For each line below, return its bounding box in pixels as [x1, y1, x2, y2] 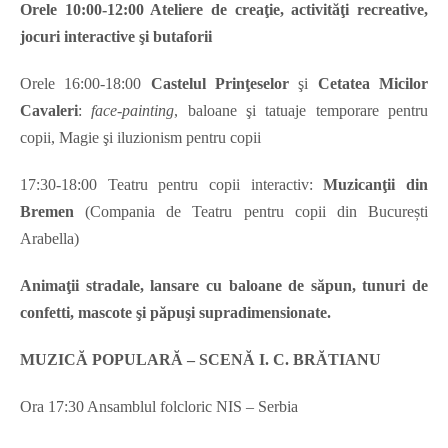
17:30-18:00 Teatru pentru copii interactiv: [20, 176, 324, 194]
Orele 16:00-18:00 [20, 75, 151, 93]
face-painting [91, 102, 175, 120]
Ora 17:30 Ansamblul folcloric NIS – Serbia [20, 398, 298, 416]
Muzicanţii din [323, 176, 429, 194]
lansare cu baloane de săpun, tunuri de [150, 277, 428, 295]
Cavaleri [20, 102, 78, 120]
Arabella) [20, 230, 79, 248]
